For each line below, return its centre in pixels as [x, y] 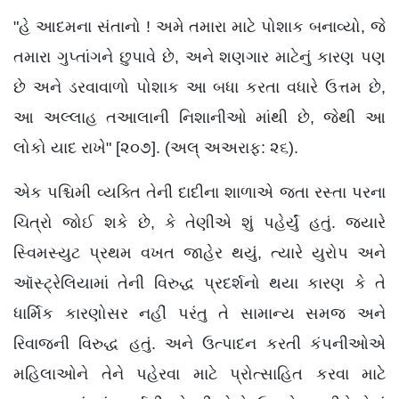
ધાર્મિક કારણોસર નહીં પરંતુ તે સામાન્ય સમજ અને [199, 313]
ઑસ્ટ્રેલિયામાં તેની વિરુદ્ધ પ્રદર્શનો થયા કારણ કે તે [199, 283]
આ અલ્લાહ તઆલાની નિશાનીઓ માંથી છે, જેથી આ [199, 118]
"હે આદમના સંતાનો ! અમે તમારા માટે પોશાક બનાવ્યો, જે [199, 27]
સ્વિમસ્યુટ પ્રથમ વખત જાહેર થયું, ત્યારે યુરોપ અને [199, 253]
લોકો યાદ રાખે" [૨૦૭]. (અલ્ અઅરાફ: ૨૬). [156, 148]
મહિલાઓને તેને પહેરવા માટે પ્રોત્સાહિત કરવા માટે [199, 374]
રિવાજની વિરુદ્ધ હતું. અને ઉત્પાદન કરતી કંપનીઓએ [199, 344]
